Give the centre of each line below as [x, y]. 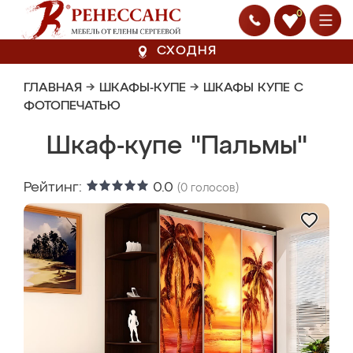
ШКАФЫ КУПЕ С [253, 88]
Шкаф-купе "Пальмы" [176, 147]
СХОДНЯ [187, 51]
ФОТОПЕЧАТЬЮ [72, 106]
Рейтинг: [55, 188]
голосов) [213, 188]
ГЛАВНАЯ [53, 88]
